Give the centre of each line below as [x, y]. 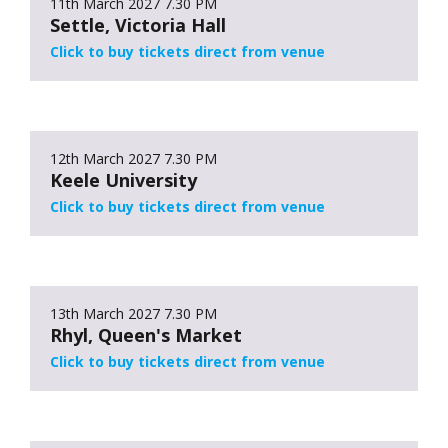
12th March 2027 [105, 158]
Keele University [123, 179]
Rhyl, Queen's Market [146, 334]
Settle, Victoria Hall [138, 24]
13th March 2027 [105, 313]
